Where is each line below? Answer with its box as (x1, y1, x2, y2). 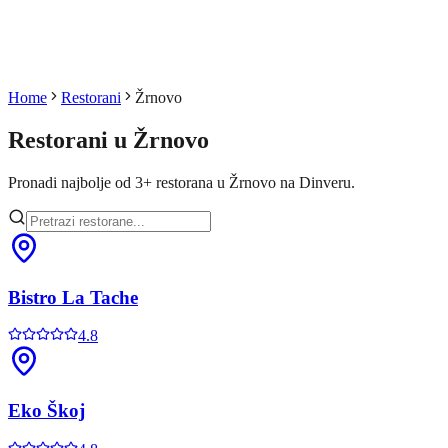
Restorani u (8, 126, 133, 153)
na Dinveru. (276, 173, 355, 191)
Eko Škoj (8, 399, 85, 421)
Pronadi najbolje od (8, 173, 131, 191)
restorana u (156, 173, 229, 191)
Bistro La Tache (8, 286, 138, 308)
